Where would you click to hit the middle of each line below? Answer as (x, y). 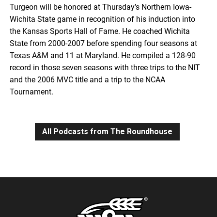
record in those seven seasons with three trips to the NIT (105, 68)
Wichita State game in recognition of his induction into (102, 19)
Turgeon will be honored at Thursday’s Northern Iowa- (101, 7)
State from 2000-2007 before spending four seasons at (103, 44)
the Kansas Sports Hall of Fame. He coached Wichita (100, 31)
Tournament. (31, 92)
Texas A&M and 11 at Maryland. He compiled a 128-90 (103, 56)
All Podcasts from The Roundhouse (107, 132)
